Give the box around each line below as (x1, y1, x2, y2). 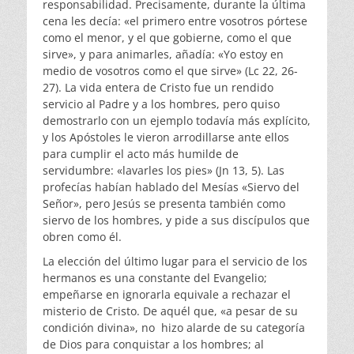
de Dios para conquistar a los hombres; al (43, 337, 264, 352)
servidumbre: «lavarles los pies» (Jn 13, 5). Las (43, 163, 284, 179)
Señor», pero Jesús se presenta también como (43, 196, 285, 212)
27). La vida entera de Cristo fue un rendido (43, 80, 273, 96)
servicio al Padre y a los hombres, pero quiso (43, 96, 280, 112)
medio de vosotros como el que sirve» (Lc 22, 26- (43, 63, 298, 79)
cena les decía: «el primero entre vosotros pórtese (43, 13, 307, 29)
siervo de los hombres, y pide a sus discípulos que (43, 213, 310, 228)
